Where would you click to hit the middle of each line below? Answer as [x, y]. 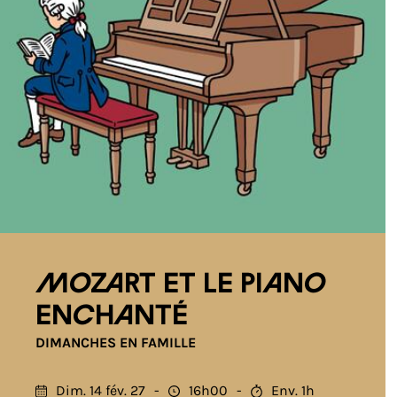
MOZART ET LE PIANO [181, 284]
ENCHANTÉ [112, 316]
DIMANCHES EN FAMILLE [116, 343]
